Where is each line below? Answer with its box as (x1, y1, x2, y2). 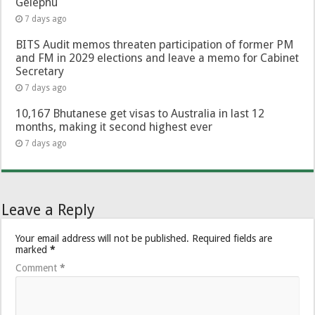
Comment (15, 262, 60, 274)
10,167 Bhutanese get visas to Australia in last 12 (15, 106, 265, 120)
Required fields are (192, 232, 273, 244)
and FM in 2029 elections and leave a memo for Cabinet (15, 51, 300, 65)
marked (15, 243, 51, 255)
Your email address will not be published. (15, 232, 190, 244)
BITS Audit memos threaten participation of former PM (15, 37, 295, 51)
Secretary (15, 64, 65, 78)
